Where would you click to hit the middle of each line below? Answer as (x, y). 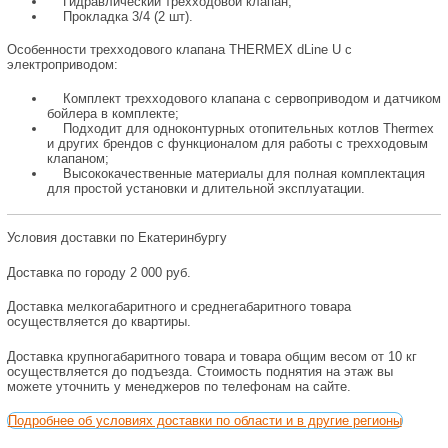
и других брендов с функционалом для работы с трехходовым (237, 143)
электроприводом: (62, 64)
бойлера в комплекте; (112, 113)
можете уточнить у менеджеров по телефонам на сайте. (178, 386)
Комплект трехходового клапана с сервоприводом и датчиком (243, 98)
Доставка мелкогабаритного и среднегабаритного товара (178, 306)
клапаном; (81, 158)
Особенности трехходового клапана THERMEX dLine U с (179, 49)
